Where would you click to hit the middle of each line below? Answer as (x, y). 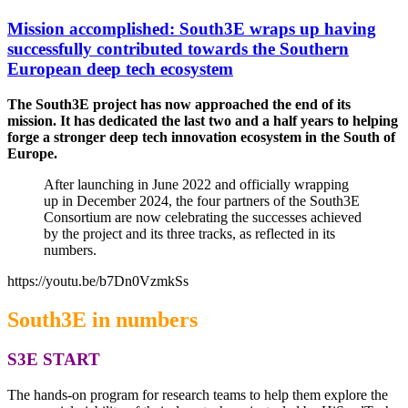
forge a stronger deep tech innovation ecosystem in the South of (201, 137)
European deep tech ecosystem (120, 68)
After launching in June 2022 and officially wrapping (196, 184)
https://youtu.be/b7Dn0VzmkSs (98, 280)
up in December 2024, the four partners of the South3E (202, 200)
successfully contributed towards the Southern (178, 48)
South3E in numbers (102, 319)
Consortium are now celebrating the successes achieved (203, 217)
